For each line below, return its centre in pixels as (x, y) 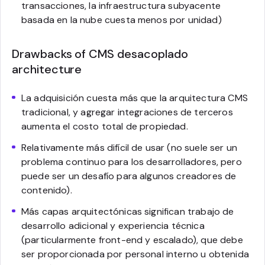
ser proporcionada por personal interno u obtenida (135, 254)
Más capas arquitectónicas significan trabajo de (128, 211)
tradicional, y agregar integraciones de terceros (127, 112)
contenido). (47, 190)
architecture (47, 69)
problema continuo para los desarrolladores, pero (132, 161)
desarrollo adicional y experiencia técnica (113, 225)
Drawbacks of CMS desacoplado (100, 54)
